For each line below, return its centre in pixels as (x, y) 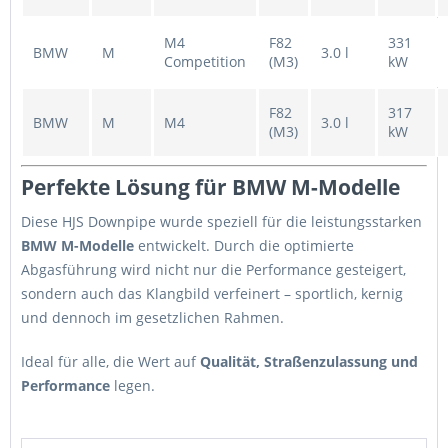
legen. (132, 385)
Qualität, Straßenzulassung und (309, 361)
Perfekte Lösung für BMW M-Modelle (210, 187)
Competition (205, 61)
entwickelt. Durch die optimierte (244, 245)
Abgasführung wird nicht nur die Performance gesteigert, (213, 269)
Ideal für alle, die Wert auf (110, 361)
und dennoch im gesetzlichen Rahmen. (152, 317)
